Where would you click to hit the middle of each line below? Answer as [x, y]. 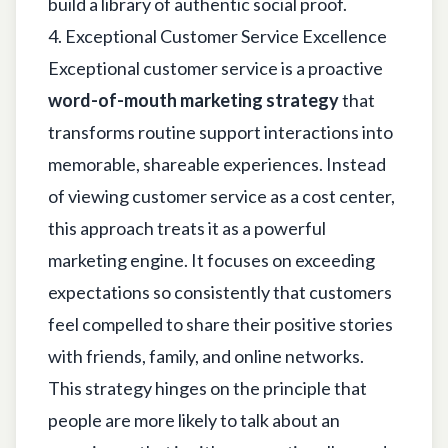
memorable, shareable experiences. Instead [217, 163]
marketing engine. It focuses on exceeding [211, 259]
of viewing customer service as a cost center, [221, 195]
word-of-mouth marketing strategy [193, 99]
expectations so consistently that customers [220, 291]
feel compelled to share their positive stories [220, 323]
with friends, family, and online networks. [206, 355]
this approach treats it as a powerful [187, 227]
